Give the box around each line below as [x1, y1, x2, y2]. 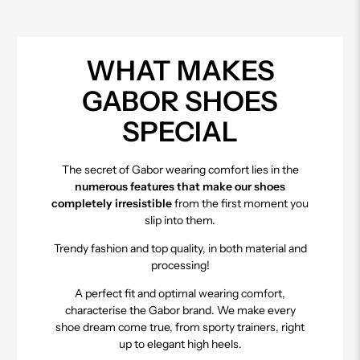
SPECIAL [122, 114, 238, 149]
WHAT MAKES [85, 53, 275, 88]
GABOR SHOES [82, 84, 278, 118]
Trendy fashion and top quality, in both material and [53, 241, 307, 256]
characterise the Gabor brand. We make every [64, 303, 296, 318]
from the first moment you [172, 196, 309, 211]
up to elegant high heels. [118, 337, 242, 352]
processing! [150, 258, 210, 273]
